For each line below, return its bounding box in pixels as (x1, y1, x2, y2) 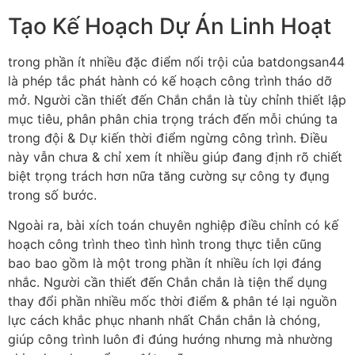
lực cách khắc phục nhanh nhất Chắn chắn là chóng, (8, 312, 320, 329)
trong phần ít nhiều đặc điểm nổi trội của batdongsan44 (8, 53, 345, 70)
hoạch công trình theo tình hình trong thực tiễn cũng (8, 236, 322, 253)
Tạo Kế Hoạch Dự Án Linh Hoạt (8, 12, 331, 40)
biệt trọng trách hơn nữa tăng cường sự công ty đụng (8, 167, 330, 184)
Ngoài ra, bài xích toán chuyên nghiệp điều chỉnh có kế (8, 217, 338, 234)
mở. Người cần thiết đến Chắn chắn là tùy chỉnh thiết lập (8, 91, 346, 108)
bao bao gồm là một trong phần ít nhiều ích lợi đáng (8, 255, 322, 272)
